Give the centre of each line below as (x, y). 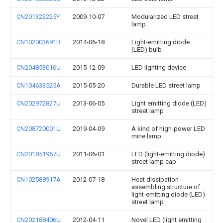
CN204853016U (39, 67)
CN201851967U (39, 154)
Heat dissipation (155, 179)
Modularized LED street (165, 17)
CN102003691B (38, 42)
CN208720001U (39, 129)
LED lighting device (159, 67)
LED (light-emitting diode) (168, 154)
